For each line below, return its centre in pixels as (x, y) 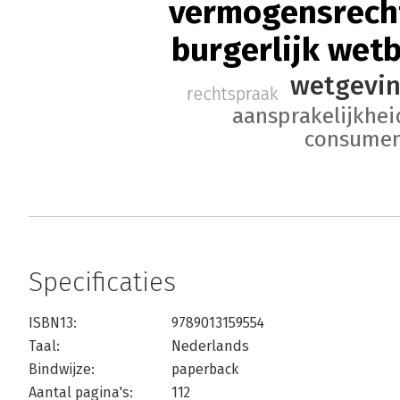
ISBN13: (53, 323)
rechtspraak (232, 93)
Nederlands (210, 346)
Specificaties (102, 283)
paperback (205, 370)
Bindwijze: (62, 370)
